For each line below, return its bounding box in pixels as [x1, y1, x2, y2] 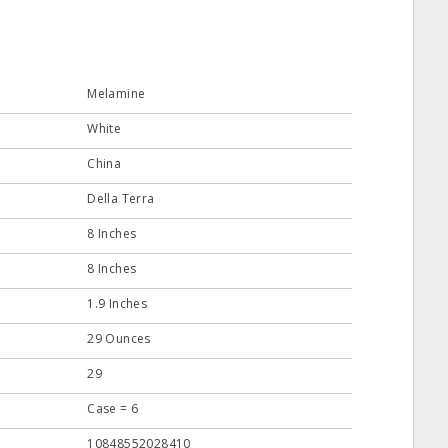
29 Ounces [87, 330, 151, 347]
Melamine [87, 85, 146, 102]
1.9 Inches [87, 295, 148, 312]
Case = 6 [87, 400, 139, 417]
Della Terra [87, 190, 155, 207]
